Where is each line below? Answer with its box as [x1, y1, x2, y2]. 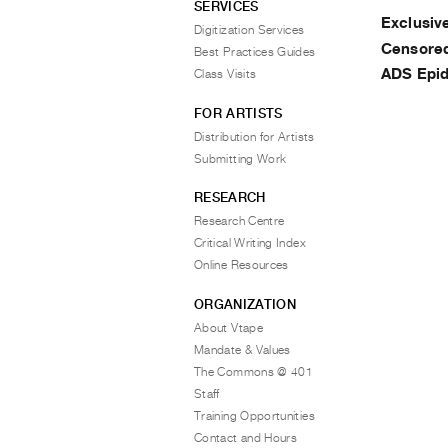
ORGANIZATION [194, 296, 296, 312]
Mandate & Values [194, 342, 291, 357]
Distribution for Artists [194, 129, 315, 144]
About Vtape [194, 320, 263, 335]
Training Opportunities [194, 408, 315, 423]
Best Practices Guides [194, 45, 316, 59]
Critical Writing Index [194, 236, 306, 250]
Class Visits [194, 67, 257, 81]
